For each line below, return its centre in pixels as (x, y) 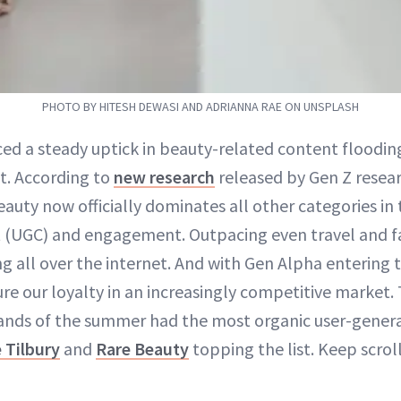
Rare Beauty (142, 349)
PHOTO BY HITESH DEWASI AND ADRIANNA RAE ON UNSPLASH (200, 107)
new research (164, 177)
